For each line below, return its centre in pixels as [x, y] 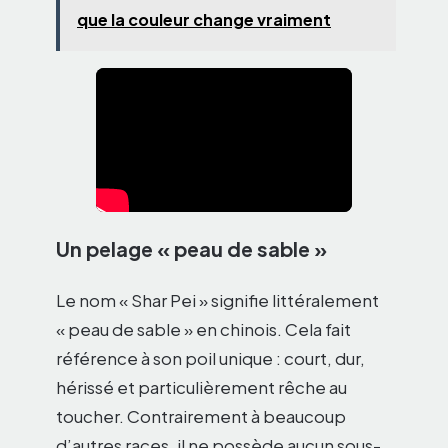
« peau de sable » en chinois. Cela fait [203, 329]
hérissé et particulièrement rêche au [201, 387]
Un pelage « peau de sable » [191, 249]
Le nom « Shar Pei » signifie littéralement [217, 300]
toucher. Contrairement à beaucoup [201, 416]
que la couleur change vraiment [204, 20]
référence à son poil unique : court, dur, [210, 358]
